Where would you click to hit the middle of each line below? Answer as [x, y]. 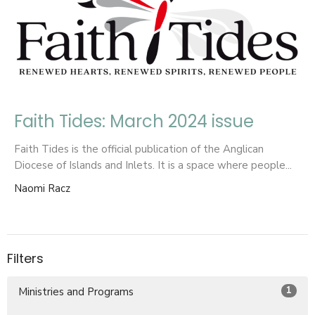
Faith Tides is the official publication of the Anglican [139, 149]
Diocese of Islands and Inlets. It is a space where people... [153, 166]
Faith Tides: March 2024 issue [134, 122]
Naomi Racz [42, 189]
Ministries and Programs [76, 291]
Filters [25, 259]
